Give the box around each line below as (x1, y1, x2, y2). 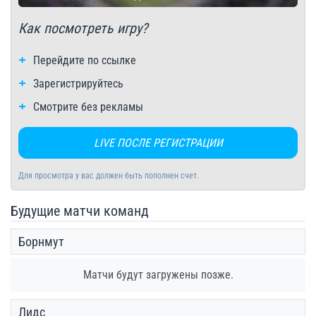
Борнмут (18, 233, 64, 249)
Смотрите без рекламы (33, 99, 143, 114)
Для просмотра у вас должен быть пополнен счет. (18, 170, 199, 181)
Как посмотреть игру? (18, 19, 147, 37)
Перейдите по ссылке (33, 53, 136, 67)
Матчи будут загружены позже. (83, 267, 233, 281)
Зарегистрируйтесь (33, 76, 123, 90)
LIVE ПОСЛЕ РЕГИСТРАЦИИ (93, 135, 223, 150)
